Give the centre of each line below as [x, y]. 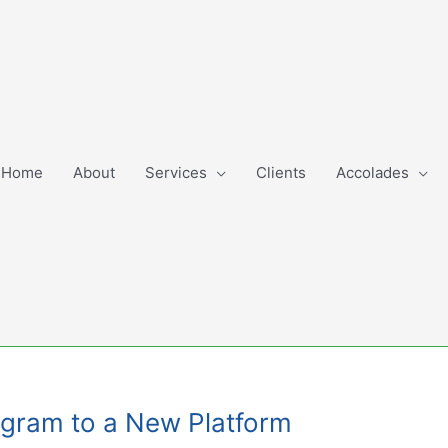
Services [176, 172]
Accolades [372, 172]
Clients [281, 172]
